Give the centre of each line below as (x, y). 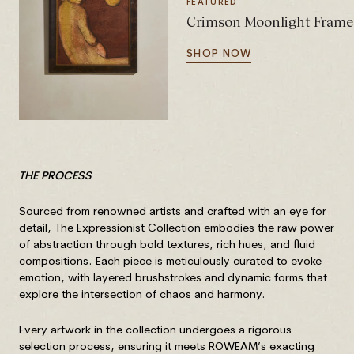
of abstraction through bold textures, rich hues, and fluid (167, 245)
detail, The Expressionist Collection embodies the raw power (177, 228)
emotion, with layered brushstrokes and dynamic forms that (173, 278)
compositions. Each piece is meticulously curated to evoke (170, 261)
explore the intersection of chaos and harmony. (142, 294)
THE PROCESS (55, 176)
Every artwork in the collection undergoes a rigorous (155, 330)
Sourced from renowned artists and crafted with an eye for (173, 211)
